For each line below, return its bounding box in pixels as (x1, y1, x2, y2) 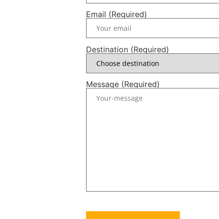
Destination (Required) (86, 44, 169, 54)
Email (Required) (86, 9, 147, 20)
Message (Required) (86, 79, 160, 89)
